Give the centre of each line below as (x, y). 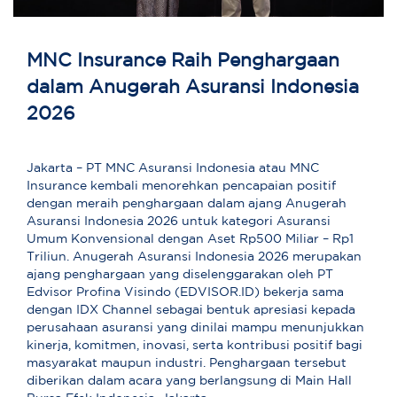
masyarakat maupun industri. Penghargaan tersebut (187, 364)
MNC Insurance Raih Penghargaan (183, 62)
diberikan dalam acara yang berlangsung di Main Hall (189, 381)
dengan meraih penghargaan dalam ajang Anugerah (187, 204)
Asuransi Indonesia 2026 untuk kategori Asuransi (179, 222)
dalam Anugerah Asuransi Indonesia (193, 88)
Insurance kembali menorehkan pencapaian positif (181, 187)
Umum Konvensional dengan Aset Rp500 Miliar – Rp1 (190, 240)
